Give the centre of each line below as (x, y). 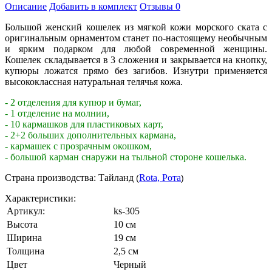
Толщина (25, 251)
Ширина (24, 237)
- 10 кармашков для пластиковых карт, (84, 124)
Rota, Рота (160, 177)
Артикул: (26, 211)
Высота (22, 224)
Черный (130, 264)
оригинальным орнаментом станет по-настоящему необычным (136, 38)
